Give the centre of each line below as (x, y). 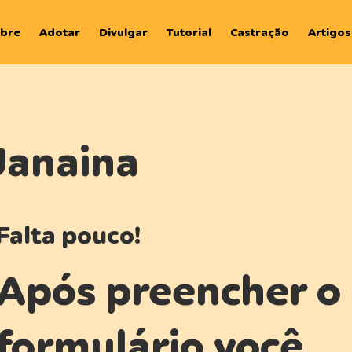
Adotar (59, 32)
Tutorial (189, 32)
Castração (260, 32)
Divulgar (124, 32)
